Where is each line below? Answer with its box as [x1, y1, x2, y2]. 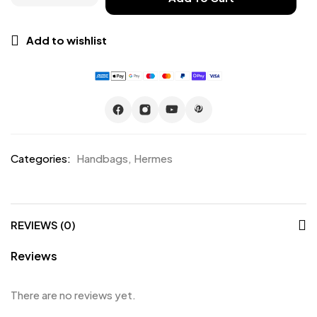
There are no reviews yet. [11, 288, 136, 302]
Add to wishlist [26, 33, 107, 47]
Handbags [76, 151, 128, 166]
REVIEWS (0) [11, 218, 76, 232]
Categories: [11, 151, 71, 166]
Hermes [134, 151, 173, 166]
